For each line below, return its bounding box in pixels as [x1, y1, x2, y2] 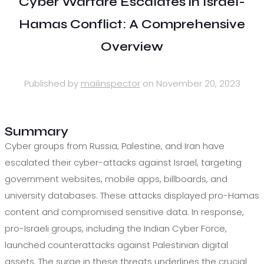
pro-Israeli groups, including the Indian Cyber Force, [5, 222, 227, 235]
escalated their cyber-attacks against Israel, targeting [5, 156, 242, 169]
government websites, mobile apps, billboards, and [5, 172, 227, 185]
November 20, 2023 [156, 77, 240, 90]
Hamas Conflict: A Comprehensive [19, 16, 245, 32]
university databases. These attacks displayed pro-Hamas [5, 189, 259, 202]
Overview [101, 39, 163, 55]
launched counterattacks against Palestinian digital [5, 238, 228, 251]
